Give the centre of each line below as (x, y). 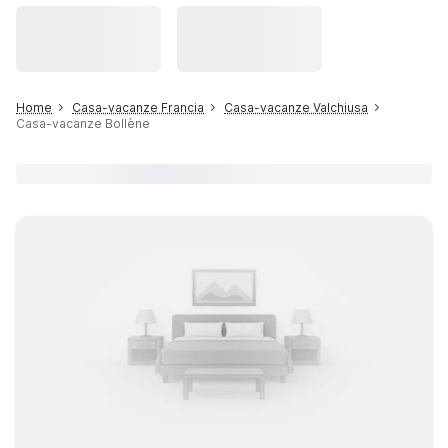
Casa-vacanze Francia (138, 107)
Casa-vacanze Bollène (83, 123)
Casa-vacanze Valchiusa (296, 107)
